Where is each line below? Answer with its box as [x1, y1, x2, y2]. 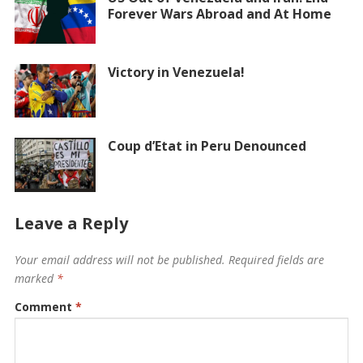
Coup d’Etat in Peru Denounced [107, 137, 306, 156]
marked [14, 270, 57, 286]
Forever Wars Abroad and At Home [107, 5, 331, 23]
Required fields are [228, 251, 324, 267]
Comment [14, 298, 75, 314]
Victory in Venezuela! [107, 62, 245, 81]
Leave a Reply [14, 211, 128, 234]
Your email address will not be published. [14, 251, 225, 267]
